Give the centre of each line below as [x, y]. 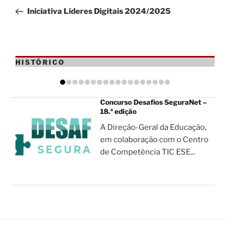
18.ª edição [118, 112]
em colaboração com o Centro [154, 140]
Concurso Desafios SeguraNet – [154, 102]
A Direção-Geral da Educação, [153, 128]
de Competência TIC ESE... [148, 152]
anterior [31, 8]
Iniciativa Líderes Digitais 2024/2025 [99, 11]
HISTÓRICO [40, 62]
